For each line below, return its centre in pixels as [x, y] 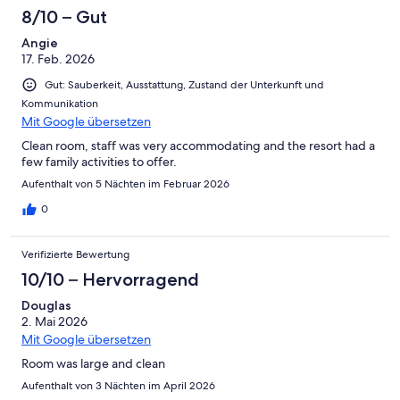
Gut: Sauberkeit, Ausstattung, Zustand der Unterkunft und [184, 84]
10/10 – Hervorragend [110, 279]
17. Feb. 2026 [58, 58]
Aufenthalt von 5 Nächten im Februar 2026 [125, 183]
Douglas [46, 305]
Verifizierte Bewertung [75, 254]
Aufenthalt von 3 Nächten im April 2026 [118, 385]
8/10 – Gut [64, 17]
